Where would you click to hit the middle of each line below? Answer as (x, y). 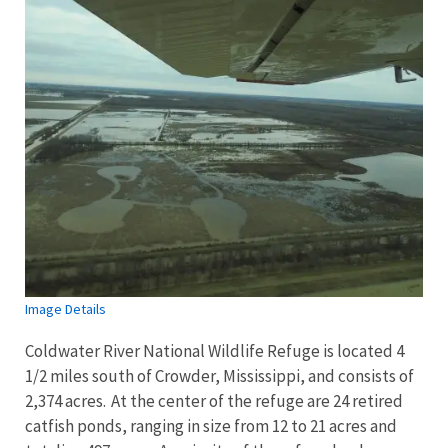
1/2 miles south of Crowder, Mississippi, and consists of (219, 375)
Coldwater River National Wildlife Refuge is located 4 (214, 350)
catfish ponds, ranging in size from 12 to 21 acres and (211, 425)
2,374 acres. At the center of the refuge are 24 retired (214, 400)
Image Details (65, 308)
